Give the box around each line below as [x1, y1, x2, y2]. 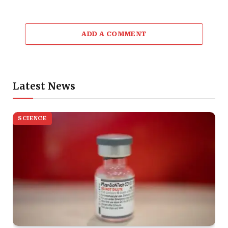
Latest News [13, 79, 75, 92]
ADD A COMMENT [81, 30, 147, 38]
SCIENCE [18, 115, 47, 122]
